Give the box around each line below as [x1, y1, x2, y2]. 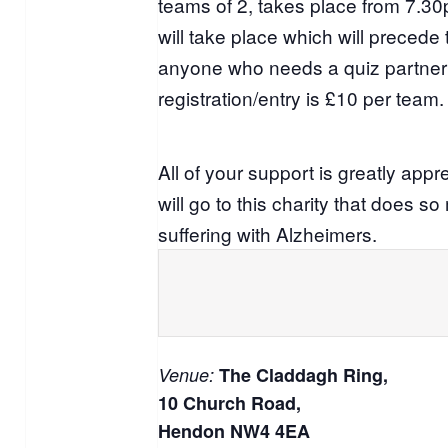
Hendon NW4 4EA [158, 417, 311, 444]
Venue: [158, 361, 220, 387]
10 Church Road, [158, 389, 302, 416]
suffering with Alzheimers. [158, 219, 378, 247]
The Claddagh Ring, [219, 361, 389, 388]
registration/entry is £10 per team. [158, 83, 445, 111]
